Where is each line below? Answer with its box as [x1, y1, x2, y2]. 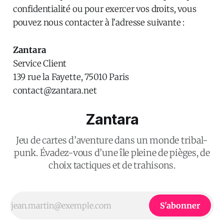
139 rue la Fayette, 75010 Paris [12, 71, 129, 82]
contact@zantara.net [12, 84, 97, 96]
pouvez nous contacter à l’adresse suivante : [12, 16, 185, 28]
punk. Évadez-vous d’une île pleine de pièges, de [14, 147, 210, 159]
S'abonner [160, 200, 200, 211]
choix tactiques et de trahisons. [48, 159, 175, 171]
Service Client [12, 57, 67, 69]
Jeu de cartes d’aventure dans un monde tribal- [15, 134, 208, 146]
